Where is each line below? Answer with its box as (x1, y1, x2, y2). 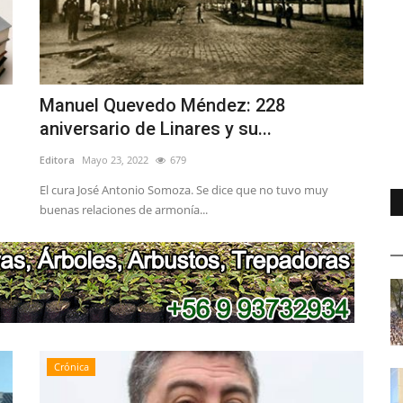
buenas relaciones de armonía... (40, 201, 208, 219)
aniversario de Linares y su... (40, 118, 272, 140)
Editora (40, 153, 75, 167)
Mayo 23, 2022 (82, 153, 148, 167)
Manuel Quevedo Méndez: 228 (40, 94, 285, 117)
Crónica (53, 360, 89, 374)
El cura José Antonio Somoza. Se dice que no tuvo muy (40, 182, 328, 199)
